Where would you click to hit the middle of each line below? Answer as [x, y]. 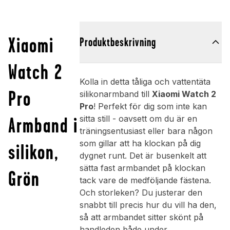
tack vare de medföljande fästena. [145, 180]
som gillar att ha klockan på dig [140, 143]
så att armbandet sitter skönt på [141, 217]
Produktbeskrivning [118, 42]
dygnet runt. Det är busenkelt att [143, 156]
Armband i [43, 125]
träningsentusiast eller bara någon [146, 131]
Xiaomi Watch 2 [184, 94]
